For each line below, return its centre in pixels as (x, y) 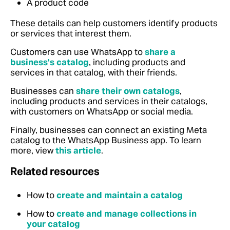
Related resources (55, 171)
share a (160, 52)
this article (78, 150)
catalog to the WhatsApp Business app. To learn (106, 140)
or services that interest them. (71, 33)
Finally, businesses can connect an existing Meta (109, 130)
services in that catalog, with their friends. (94, 72)
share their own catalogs (128, 91)
